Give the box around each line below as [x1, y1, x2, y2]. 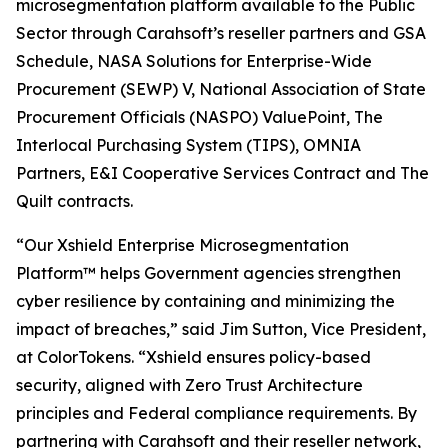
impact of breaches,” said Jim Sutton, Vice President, [16, 319, 426, 339]
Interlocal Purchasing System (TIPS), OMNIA [16, 135, 361, 155]
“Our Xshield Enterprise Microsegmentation [16, 235, 349, 255]
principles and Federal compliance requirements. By [16, 403, 417, 423]
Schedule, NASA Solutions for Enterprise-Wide [16, 51, 372, 71]
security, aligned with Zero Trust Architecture [16, 375, 363, 395]
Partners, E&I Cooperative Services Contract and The [16, 163, 429, 183]
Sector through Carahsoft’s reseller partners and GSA [16, 23, 426, 43]
